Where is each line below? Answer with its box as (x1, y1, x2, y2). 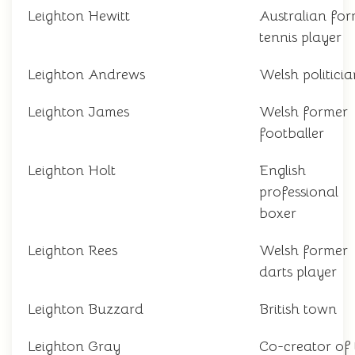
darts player (259, 263, 337, 281)
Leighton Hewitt (28, 7, 130, 25)
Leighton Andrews (28, 66, 145, 84)
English (259, 162, 306, 180)
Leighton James (28, 103, 129, 121)
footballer (259, 124, 324, 143)
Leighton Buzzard (28, 300, 143, 319)
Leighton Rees (28, 242, 117, 260)
